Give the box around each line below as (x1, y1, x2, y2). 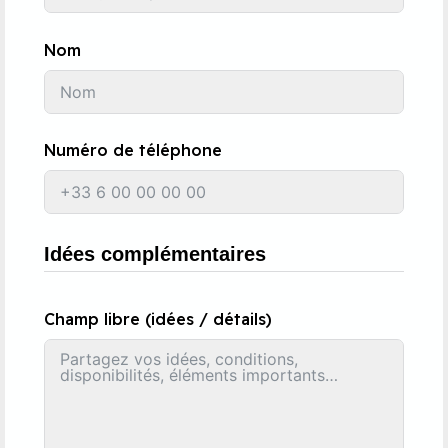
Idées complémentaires (44, 243, 266, 266)
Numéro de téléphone (44, 140, 222, 161)
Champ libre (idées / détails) (44, 309, 272, 330)
